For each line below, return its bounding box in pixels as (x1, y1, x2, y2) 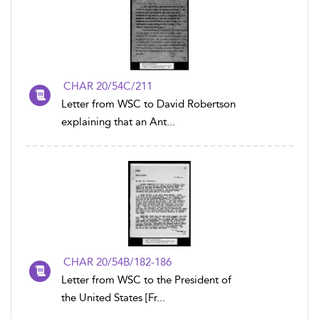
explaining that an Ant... (61, 115, 175, 128)
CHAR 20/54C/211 (63, 80, 152, 93)
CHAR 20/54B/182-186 (63, 256, 172, 268)
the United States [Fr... (61, 291, 165, 304)
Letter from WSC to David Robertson (61, 98, 236, 110)
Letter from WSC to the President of (61, 273, 231, 286)
